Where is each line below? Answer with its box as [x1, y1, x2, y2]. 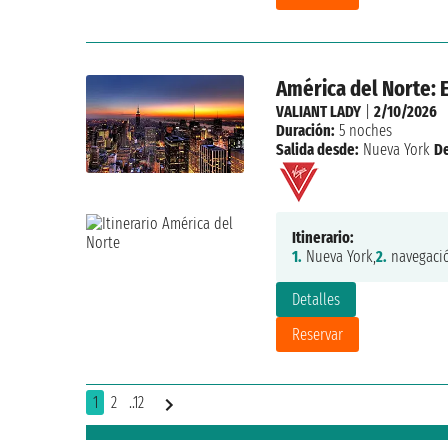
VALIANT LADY [275, 102, 361, 122]
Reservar [291, 325, 343, 345]
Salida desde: [275, 140, 359, 160]
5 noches [334, 121, 392, 141]
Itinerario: [291, 228, 354, 248]
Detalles [291, 290, 340, 310]
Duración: [275, 121, 335, 141]
